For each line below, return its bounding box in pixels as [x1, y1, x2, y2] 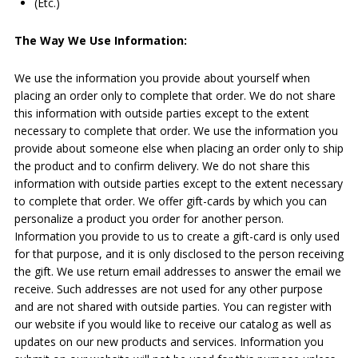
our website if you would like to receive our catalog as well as [14, 316, 332, 332]
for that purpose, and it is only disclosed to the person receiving [14, 246, 344, 261]
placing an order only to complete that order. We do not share [14, 88, 336, 103]
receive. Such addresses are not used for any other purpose [14, 281, 323, 296]
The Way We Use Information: [14, 33, 187, 48]
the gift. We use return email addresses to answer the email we [14, 264, 341, 279]
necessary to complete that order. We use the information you [14, 123, 338, 138]
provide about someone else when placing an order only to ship [14, 141, 344, 156]
